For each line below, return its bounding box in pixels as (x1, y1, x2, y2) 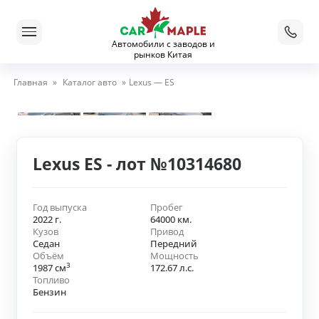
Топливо (33, 273, 70, 287)
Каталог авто (62, 75, 117, 88)
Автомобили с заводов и (111, 38, 215, 50)
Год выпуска (33, 201, 87, 214)
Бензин (33, 286, 66, 299)
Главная (13, 75, 48, 88)
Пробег (150, 201, 183, 214)
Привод (150, 225, 184, 239)
